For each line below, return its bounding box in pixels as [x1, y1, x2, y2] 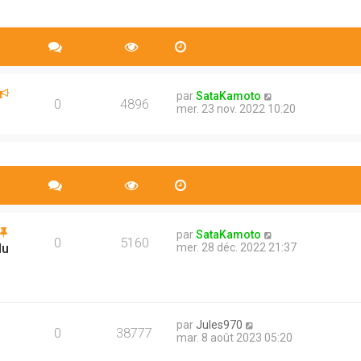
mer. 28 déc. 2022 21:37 [176, 241, 297, 254]
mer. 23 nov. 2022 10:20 [176, 102, 296, 115]
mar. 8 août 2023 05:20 [176, 331, 293, 344]
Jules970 [196, 318, 243, 331]
